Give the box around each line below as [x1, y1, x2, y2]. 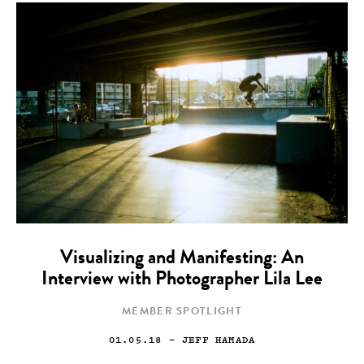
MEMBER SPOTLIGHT [122, 307, 242, 318]
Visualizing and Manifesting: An [60, 249, 304, 270]
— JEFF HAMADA [162, 332, 256, 347]
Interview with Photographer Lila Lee [41, 271, 323, 291]
